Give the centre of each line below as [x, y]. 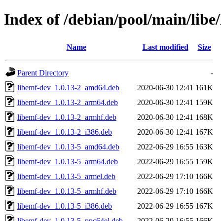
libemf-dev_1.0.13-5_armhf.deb [67, 191]
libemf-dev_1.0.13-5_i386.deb [65, 206]
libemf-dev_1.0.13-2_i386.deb [65, 132]
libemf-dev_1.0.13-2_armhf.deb [67, 117]
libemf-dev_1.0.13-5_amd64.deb [68, 147]
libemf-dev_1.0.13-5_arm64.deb [68, 161]
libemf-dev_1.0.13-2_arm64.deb [68, 102]
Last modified [165, 47]
